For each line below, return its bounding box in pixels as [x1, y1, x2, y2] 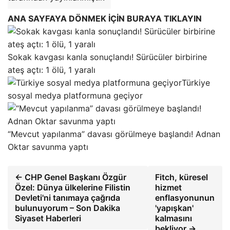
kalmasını [155, 213, 192, 223]
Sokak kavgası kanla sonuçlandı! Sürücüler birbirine [8, 51, 207, 62]
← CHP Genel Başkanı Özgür [15, 171, 126, 182]
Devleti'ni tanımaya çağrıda [15, 192, 120, 203]
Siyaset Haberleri [15, 213, 81, 223]
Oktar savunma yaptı [8, 141, 88, 152]
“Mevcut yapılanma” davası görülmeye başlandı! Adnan [8, 128, 220, 139]
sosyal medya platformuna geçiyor [8, 90, 143, 101]
